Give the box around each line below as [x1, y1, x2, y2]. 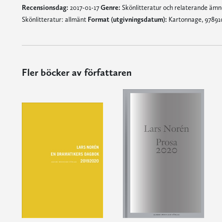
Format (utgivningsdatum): [87, 15, 167, 23]
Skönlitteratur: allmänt [21, 15, 88, 23]
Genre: [100, 3, 120, 11]
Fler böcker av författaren [21, 66, 132, 78]
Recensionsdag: [21, 3, 68, 11]
